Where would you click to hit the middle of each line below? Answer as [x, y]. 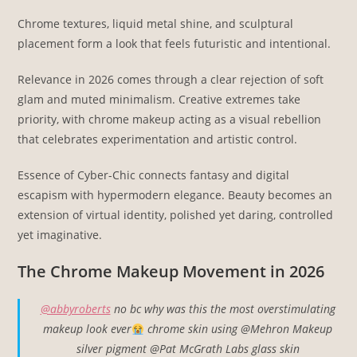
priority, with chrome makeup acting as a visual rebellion [170, 120]
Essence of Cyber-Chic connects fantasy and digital [154, 175]
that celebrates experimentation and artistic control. [158, 139]
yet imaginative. [60, 235]
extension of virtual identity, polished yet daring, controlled [176, 215]
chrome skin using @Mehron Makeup [238, 329]
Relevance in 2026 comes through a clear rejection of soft [171, 80]
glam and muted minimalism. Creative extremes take [159, 100]
